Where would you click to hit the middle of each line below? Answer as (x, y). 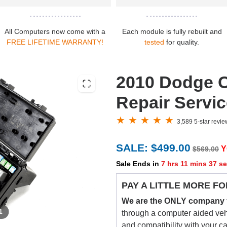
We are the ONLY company (173, 201)
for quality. (182, 42)
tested (155, 42)
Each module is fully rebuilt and (172, 32)
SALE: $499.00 (153, 148)
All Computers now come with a (55, 32)
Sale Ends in (139, 164)
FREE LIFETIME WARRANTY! (55, 42)
